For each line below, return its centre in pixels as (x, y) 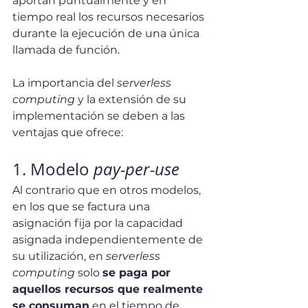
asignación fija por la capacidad (99, 223)
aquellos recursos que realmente (109, 289)
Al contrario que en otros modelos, (108, 190)
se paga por (138, 273)
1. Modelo (53, 169)
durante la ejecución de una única (107, 34)
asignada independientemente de (109, 240)
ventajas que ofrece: (68, 133)
